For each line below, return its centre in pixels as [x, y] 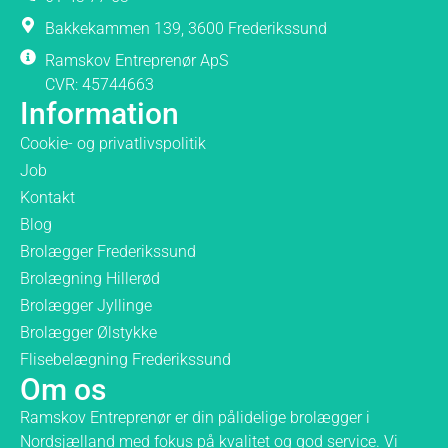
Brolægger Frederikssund [108, 251]
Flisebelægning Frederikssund [125, 359]
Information [99, 113]
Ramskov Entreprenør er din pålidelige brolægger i [195, 417]
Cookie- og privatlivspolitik [113, 143]
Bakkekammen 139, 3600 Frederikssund [186, 28]
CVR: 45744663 [99, 84]
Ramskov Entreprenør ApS [136, 60]
